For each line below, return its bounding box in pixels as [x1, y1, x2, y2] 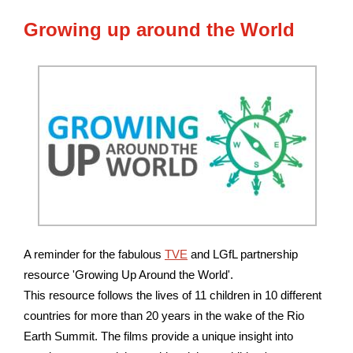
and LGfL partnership [188, 247, 298, 261]
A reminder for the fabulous [24, 247, 162, 261]
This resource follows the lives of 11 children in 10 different [24, 288, 321, 302]
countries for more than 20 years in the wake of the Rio [24, 309, 304, 322]
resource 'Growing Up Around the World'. [24, 268, 236, 281]
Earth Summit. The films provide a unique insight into [24, 329, 293, 343]
